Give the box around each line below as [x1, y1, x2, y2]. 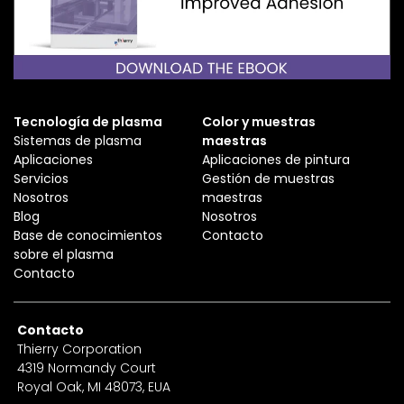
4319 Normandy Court [17, 358, 157, 377]
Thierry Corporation [17, 339, 142, 358]
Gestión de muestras [202, 169, 335, 188]
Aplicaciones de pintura [202, 150, 350, 169]
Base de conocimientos [14, 225, 162, 244]
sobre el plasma [14, 244, 114, 263]
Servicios [14, 169, 69, 188]
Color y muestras [202, 112, 316, 131]
